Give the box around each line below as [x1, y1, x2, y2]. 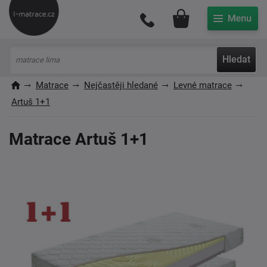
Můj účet [212, 10, 246, 20]
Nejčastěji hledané [84, 80, 158, 91]
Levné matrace [173, 80, 232, 91]
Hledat [222, 54, 250, 65]
